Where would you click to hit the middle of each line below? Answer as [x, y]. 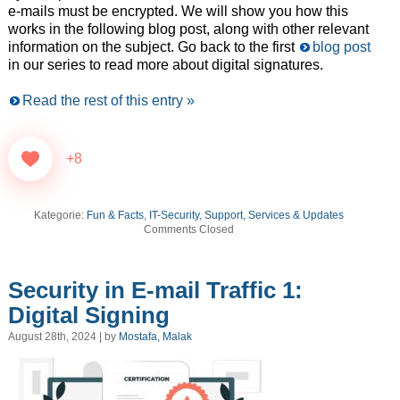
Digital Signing [88, 315]
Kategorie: [61, 216]
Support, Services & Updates [275, 216]
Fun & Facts [116, 216]
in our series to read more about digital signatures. [165, 65]
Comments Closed [189, 230]
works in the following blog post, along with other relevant [188, 29]
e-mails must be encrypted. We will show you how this [178, 12]
